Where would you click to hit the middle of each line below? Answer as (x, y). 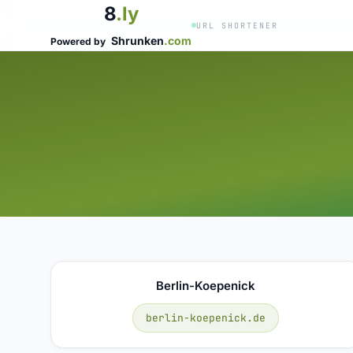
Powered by (79, 41)
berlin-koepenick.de (206, 318)
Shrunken (137, 41)
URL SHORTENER (237, 25)
